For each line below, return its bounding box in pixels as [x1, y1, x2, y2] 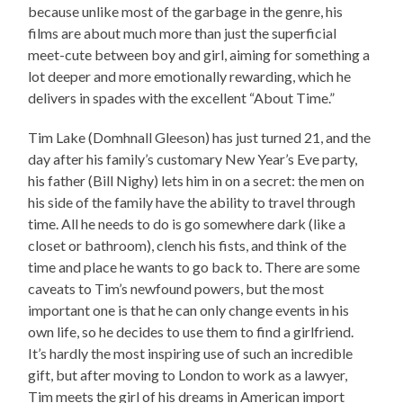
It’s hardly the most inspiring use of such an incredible [28, 344, 354, 362]
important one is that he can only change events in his [28, 300, 350, 318]
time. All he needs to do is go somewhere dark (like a [28, 214, 346, 232]
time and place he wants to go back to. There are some [28, 257, 361, 275]
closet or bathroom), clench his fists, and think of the [28, 236, 347, 254]
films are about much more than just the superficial [28, 23, 337, 41]
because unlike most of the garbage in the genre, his [28, 2, 344, 20]
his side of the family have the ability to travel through [28, 193, 356, 210]
